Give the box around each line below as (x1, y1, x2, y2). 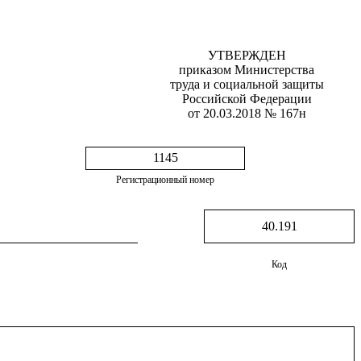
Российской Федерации (181, 92, 312, 106)
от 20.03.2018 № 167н (187, 106, 306, 120)
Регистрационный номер (116, 174, 214, 185)
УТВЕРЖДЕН (207, 48, 286, 62)
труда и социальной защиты (169, 77, 324, 91)
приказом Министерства (179, 63, 314, 77)
